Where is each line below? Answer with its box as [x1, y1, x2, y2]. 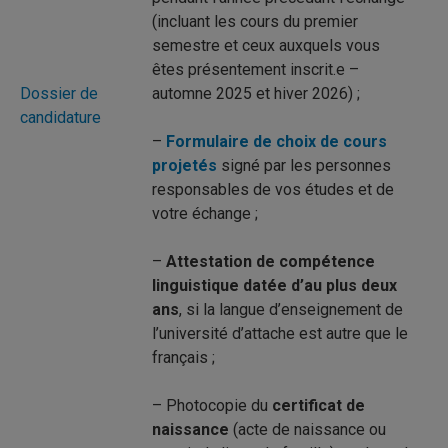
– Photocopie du [152, 396, 272, 415]
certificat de [272, 396, 365, 415]
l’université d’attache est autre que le [152, 324, 408, 343]
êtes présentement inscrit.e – [152, 60, 359, 79]
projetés [152, 156, 217, 175]
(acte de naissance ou [229, 420, 386, 439]
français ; [152, 348, 215, 367]
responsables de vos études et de [152, 180, 394, 199]
